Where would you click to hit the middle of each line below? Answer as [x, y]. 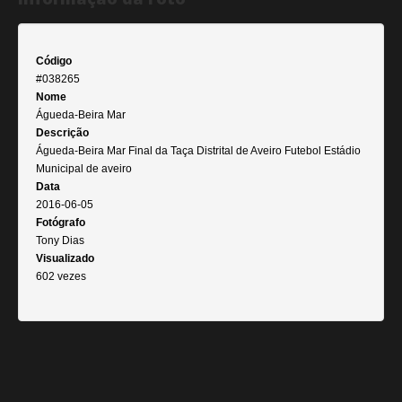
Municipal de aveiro [84, 169]
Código [54, 61]
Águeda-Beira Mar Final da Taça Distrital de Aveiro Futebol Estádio [198, 151]
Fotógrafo [61, 223]
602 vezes [61, 276]
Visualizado [65, 258]
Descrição [62, 133]
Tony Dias [60, 240]
